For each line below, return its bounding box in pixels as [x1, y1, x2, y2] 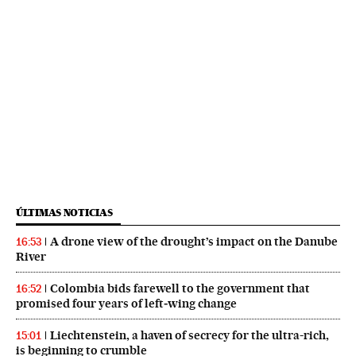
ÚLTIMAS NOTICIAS [16, 207, 113, 219]
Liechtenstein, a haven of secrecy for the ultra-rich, [50, 328, 329, 343]
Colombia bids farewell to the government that [50, 281, 310, 296]
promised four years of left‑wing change [16, 296, 237, 311]
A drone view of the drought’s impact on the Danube [50, 234, 338, 250]
